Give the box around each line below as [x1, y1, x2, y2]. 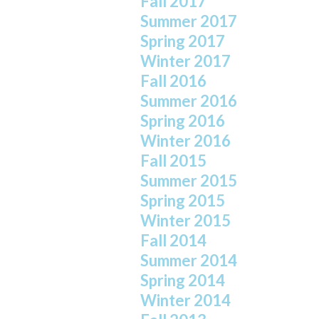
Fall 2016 [140, 71, 206, 91]
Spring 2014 [140, 271, 225, 291]
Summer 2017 [140, 11, 237, 31]
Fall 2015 [140, 151, 206, 171]
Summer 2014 [140, 251, 237, 271]
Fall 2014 [140, 231, 206, 251]
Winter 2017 [140, 51, 231, 71]
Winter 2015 [140, 211, 231, 231]
